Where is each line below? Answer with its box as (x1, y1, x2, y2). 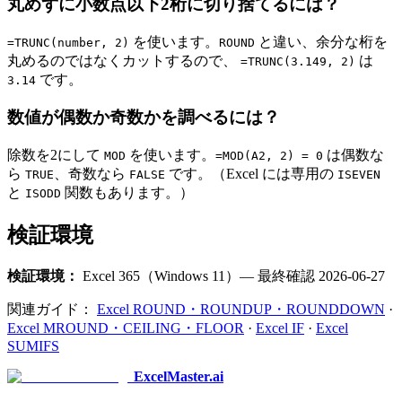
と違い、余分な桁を (255, 33, 388, 49)
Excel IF (256, 319, 304, 336)
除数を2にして (7, 147, 104, 163)
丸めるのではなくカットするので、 (7, 52, 240, 68)
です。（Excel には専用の (165, 166, 337, 182)
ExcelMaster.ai (134, 368, 223, 384)
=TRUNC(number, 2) (7, 35, 129, 49)
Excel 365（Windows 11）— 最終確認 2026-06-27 (79, 267, 385, 284)
